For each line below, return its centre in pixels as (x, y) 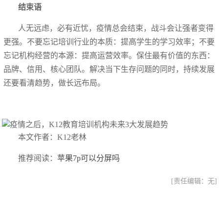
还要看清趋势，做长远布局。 (55, 83)
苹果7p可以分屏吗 (89, 158)
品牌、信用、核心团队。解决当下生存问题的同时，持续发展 (109, 69)
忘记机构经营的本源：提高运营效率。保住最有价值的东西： (109, 55)
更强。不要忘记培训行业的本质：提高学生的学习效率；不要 (109, 42)
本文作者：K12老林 (53, 137)
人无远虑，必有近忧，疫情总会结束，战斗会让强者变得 (116, 28)
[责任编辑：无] (194, 181)
